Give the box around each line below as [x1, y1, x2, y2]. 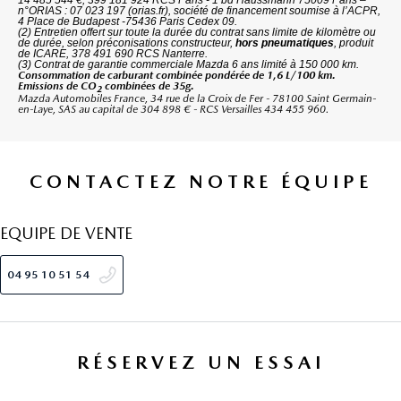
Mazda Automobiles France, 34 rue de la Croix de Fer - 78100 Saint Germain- [18, 91, 376, 105]
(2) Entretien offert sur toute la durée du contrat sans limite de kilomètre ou [18, 25, 376, 38]
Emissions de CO [18, 79, 97, 92]
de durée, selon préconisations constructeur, [18, 36, 235, 49]
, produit [334, 36, 373, 49]
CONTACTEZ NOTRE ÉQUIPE [29, 169, 372, 192]
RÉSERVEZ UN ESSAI [76, 350, 325, 373]
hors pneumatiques [235, 36, 334, 49]
